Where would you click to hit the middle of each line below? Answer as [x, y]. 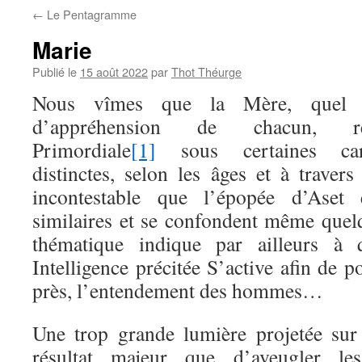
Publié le [55, 72]
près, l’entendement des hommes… [178, 290]
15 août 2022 [114, 72]
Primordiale [82, 149]
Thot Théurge [206, 72]
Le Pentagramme [90, 14]
